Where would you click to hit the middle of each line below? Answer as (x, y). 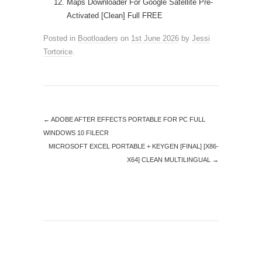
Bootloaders (98, 38)
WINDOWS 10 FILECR (76, 133)
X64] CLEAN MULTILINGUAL (170, 160)
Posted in (61, 38)
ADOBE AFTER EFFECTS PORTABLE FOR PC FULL (127, 119)
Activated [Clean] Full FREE (115, 15)
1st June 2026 (155, 38)
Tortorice (58, 52)
